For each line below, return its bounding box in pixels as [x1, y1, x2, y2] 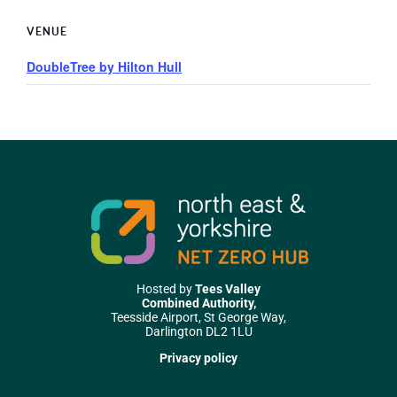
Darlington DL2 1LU [144, 323, 253, 339]
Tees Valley [195, 281, 261, 296]
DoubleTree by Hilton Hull [27, 58, 182, 76]
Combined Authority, [141, 295, 256, 310]
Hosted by [136, 281, 195, 296]
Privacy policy [160, 351, 237, 366]
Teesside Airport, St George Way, [111, 309, 286, 324]
